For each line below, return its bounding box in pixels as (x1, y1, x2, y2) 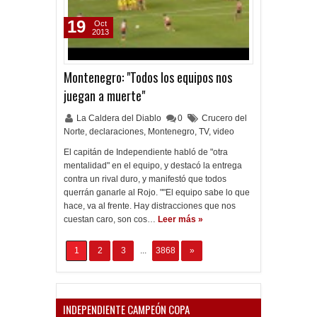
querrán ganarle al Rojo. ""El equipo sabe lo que (64, 188, 250, 197)
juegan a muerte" (64, 86, 145, 105)
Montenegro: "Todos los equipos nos (64, 68, 232, 86)
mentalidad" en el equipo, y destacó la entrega (64, 161, 242, 171)
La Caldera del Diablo (76, 113, 163, 123)
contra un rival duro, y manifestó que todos (64, 174, 226, 184)
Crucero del (202, 113, 247, 123)
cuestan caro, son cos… (64, 214, 156, 224)
